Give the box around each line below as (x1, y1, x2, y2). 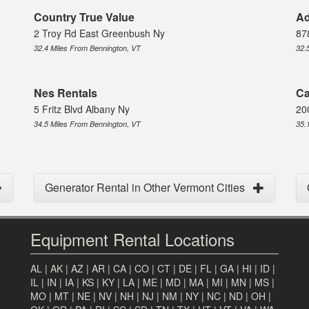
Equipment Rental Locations (30, 227, 235, 252)
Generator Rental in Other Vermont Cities (45, 179, 245, 196)
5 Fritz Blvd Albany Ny (34, 102, 130, 117)
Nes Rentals (34, 85, 97, 101)
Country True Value (34, 9, 134, 26)
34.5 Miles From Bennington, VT (34, 119, 141, 130)
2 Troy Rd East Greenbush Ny (34, 26, 165, 41)
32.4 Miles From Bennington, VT (34, 43, 141, 54)
